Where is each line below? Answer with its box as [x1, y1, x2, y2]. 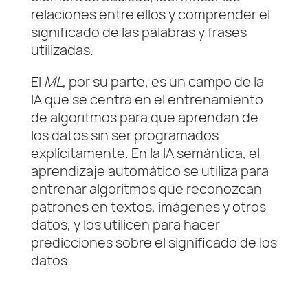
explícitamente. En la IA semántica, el [30, 144, 260, 163]
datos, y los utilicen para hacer [30, 215, 220, 234]
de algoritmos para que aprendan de [30, 108, 258, 127]
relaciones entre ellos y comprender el [30, 5, 270, 24]
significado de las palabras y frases [30, 23, 247, 42]
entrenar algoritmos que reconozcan [30, 179, 262, 199]
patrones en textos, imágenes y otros [30, 197, 266, 217]
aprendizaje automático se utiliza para [30, 162, 269, 181]
